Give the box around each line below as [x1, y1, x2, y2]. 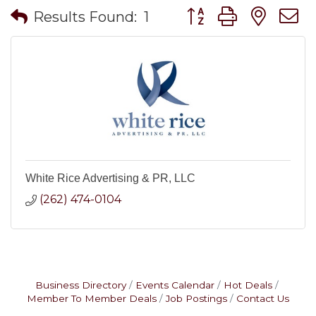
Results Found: [33, 8, 137, 25]
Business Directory [35, 279, 126, 291]
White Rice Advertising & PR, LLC [25, 172, 195, 184]
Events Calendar [135, 279, 214, 291]
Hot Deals [223, 279, 272, 291]
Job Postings [166, 293, 227, 304]
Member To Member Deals [27, 293, 157, 304]
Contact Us [236, 293, 289, 304]
